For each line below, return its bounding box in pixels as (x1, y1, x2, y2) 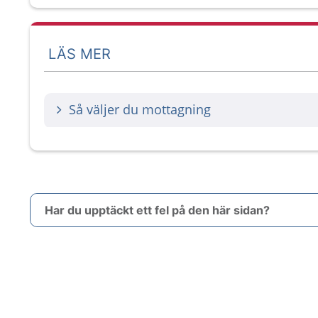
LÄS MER (48, 45, 111, 62)
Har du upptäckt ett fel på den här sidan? (45, 203, 270, 217)
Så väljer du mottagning (69, 101, 211, 118)
